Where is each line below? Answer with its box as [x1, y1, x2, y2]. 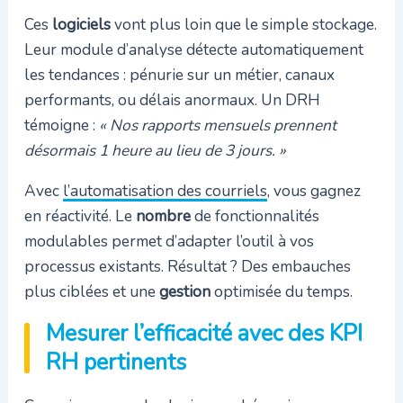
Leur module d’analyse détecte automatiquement [23, 38, 363, 60]
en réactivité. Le [23, 205, 136, 228]
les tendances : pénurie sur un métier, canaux [23, 63, 335, 85]
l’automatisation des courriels [62, 180, 267, 202]
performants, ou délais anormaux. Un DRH [23, 88, 320, 111]
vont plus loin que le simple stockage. [110, 13, 377, 35]
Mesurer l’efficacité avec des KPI [45, 318, 363, 350]
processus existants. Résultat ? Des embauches [23, 255, 351, 278]
